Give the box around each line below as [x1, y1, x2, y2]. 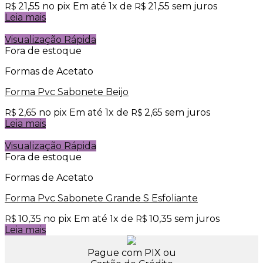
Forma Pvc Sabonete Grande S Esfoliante [5, 193, 198, 204]
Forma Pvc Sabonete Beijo [5, 86, 129, 98]
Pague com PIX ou [87, 247, 176, 259]
